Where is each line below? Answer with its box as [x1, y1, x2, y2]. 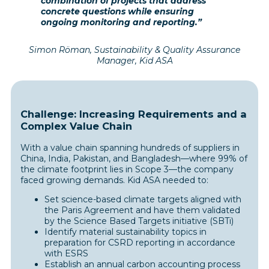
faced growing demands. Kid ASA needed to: [20, 174, 209, 186]
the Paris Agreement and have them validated [44, 204, 241, 216]
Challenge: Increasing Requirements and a [20, 108, 247, 121]
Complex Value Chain [20, 120, 133, 133]
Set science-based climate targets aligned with [44, 193, 242, 205]
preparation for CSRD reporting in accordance [44, 237, 236, 248]
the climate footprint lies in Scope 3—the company [20, 163, 234, 175]
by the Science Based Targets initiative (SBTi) [44, 215, 234, 226]
